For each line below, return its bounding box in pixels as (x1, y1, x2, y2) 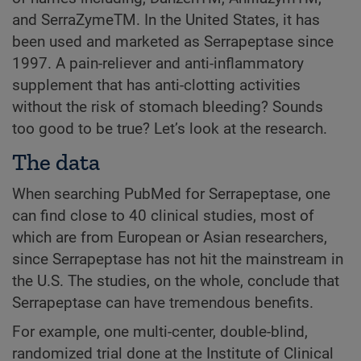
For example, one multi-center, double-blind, (12, 322, 308, 341)
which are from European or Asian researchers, (12, 228, 327, 247)
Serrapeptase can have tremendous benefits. (12, 293, 313, 312)
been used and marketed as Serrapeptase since (12, 33, 334, 52)
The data (12, 147, 100, 176)
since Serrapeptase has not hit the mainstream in (12, 250, 343, 268)
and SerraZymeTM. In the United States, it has (12, 11, 320, 30)
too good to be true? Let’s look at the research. (12, 120, 327, 139)
